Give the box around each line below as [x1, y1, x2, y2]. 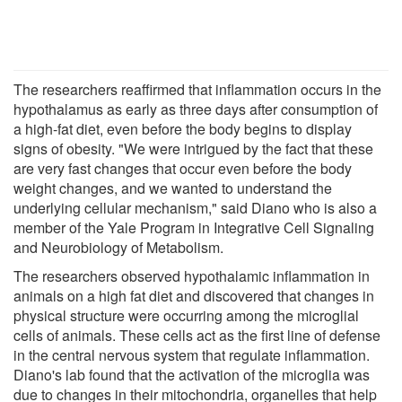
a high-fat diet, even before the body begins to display [13, 118, 352, 139]
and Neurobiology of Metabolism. [13, 236, 223, 258]
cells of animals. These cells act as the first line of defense [13, 324, 380, 345]
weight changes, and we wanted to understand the [13, 177, 332, 198]
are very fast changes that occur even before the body [13, 157, 352, 179]
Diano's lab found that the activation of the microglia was [13, 363, 370, 385]
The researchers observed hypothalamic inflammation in [13, 265, 370, 286]
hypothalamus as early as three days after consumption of [13, 98, 378, 119]
